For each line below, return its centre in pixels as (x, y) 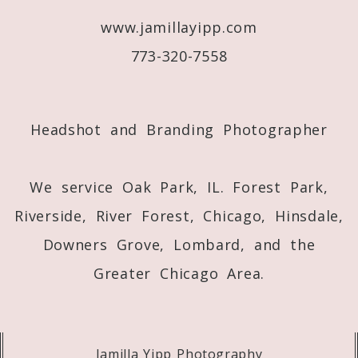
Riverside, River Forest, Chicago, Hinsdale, (179, 215)
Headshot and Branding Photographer (179, 129)
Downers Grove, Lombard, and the (179, 244)
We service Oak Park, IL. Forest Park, (179, 187)
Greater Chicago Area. (179, 273)
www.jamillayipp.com (179, 27)
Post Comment (46, 46)
